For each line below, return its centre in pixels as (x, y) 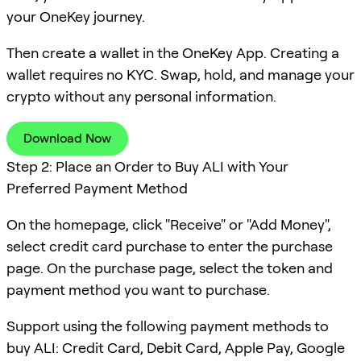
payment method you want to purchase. (138, 289)
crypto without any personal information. (141, 96)
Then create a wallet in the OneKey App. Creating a (173, 52)
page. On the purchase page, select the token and (170, 268)
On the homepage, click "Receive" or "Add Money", (169, 224)
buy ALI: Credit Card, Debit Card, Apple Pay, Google (176, 347)
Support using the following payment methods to (168, 326)
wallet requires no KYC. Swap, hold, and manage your (180, 74)
